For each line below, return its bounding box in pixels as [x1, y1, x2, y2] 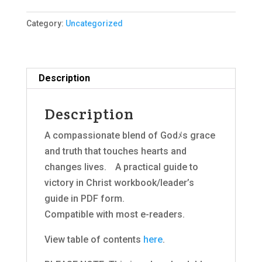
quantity [25, 84, 60, 96]
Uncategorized [65, 18, 123, 28]
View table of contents [44, 233, 143, 245]
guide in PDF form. [44, 192, 125, 204]
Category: [26, 18, 65, 28]
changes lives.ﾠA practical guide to [44, 161, 198, 173]
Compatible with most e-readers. [44, 208, 185, 220]
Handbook [25, 5, 70, 17]
